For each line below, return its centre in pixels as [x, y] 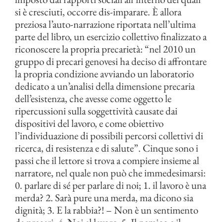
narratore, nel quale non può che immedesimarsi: [110, 173]
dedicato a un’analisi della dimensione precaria [105, 86]
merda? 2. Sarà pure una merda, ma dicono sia [104, 197]
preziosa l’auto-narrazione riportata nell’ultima [105, 24]
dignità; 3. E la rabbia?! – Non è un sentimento [107, 210]
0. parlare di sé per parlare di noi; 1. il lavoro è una [111, 185]
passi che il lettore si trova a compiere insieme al [107, 160]
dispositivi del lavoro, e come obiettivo [89, 123]
